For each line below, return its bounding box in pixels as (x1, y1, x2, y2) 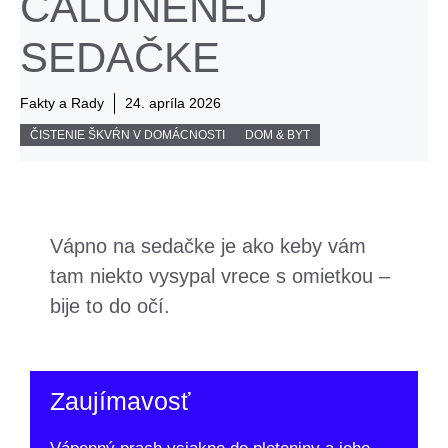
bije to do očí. (50, 295, 170, 317)
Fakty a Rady (20, 95, 104, 111)
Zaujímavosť (50, 387, 190, 415)
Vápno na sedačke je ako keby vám (50, 235, 366, 257)
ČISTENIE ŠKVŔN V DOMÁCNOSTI (30, 128, 225, 142)
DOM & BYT (245, 128, 310, 142)
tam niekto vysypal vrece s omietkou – (50, 265, 390, 287)
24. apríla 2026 (125, 95, 221, 111)
